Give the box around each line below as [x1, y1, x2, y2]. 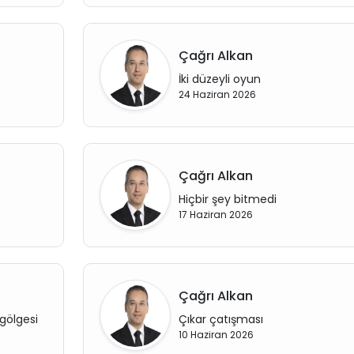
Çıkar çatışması [178, 311, 263, 327]
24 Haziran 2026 [178, 88, 256, 101]
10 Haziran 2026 [178, 328, 254, 341]
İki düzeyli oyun [178, 71, 261, 87]
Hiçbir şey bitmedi [178, 191, 277, 207]
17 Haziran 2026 [178, 208, 253, 221]
